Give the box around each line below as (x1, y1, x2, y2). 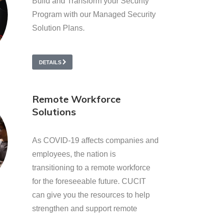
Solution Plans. (32, 24, 85, 32)
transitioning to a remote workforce (32, 163, 150, 172)
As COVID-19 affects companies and (32, 136, 159, 145)
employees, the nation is (32, 150, 116, 158)
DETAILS (39, 59, 61, 65)
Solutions (32, 106, 76, 118)
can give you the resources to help (32, 191, 150, 199)
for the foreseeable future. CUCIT (32, 177, 146, 185)
